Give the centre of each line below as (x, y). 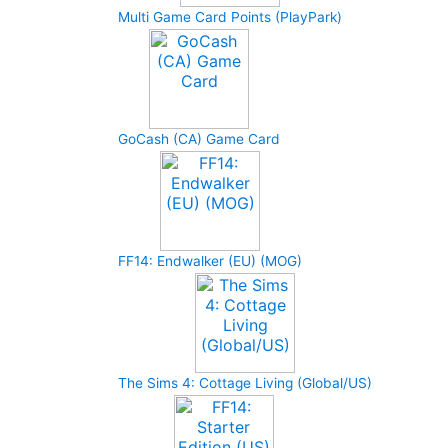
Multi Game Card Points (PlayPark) (230, 17)
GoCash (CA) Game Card (199, 139)
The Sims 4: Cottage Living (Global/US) (245, 383)
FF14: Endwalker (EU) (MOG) (210, 261)
